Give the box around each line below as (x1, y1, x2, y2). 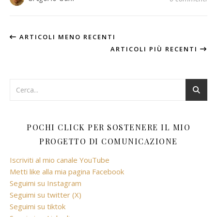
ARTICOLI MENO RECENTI (17, 32, 116, 42)
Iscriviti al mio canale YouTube (10, 155, 109, 165)
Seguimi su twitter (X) (10, 190, 81, 200)
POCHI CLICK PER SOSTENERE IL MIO (27, 122, 190, 133)
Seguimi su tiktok (10, 201, 65, 212)
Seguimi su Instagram (10, 178, 81, 188)
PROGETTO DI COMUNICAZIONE (39, 136, 178, 147)
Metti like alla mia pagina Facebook (10, 167, 124, 177)
